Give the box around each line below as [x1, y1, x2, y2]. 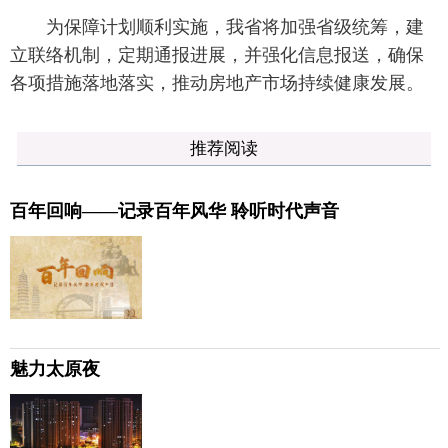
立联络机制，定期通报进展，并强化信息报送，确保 [10, 45, 424, 65]
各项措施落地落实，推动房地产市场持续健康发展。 [10, 73, 424, 93]
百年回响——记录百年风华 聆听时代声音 [10, 201, 339, 221]
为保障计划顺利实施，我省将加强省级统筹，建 [10, 17, 424, 37]
